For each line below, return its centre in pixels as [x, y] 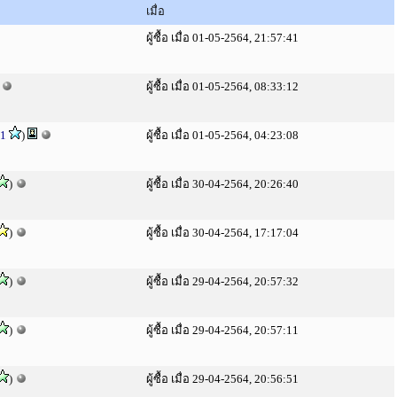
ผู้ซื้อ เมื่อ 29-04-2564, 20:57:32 [222, 281]
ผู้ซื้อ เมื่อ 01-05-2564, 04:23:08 [222, 135]
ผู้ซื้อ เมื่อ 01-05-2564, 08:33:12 [222, 86]
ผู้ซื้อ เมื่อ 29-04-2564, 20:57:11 [222, 330]
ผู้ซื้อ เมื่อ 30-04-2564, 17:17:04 [222, 233]
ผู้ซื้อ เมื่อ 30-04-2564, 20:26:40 [222, 184]
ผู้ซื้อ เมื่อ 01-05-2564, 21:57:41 [222, 38]
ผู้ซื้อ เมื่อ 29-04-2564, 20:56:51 [222, 379]
